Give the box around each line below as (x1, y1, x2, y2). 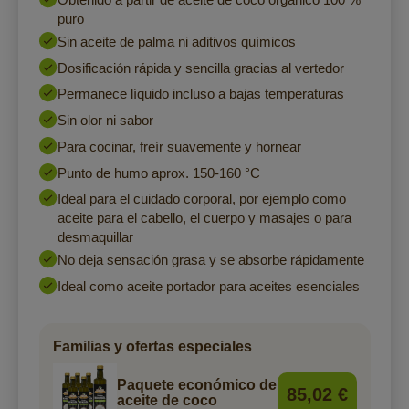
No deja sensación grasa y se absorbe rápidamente (57, 252, 364, 268)
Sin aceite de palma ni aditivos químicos (57, 33, 296, 49)
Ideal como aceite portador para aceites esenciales (57, 278, 360, 294)
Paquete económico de (116, 377, 277, 393)
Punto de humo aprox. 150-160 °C (57, 164, 260, 181)
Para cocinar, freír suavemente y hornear (57, 138, 301, 154)
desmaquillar (57, 229, 133, 246)
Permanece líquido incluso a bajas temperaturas (57, 86, 344, 102)
